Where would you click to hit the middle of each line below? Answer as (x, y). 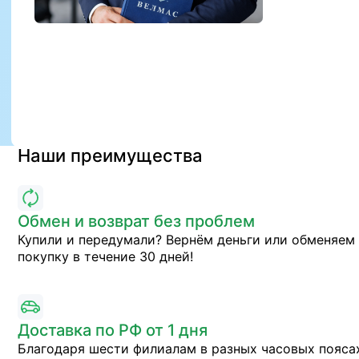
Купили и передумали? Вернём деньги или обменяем (186, 240)
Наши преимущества (110, 155)
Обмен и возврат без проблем (136, 221)
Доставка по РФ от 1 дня (113, 330)
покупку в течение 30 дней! (105, 256)
